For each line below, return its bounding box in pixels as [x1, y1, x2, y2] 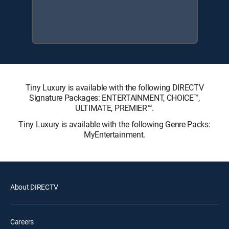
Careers [10, 216, 34, 226]
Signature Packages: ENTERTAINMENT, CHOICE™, [29, 91, 200, 103]
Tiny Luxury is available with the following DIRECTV [25, 81, 204, 93]
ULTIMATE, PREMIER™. [75, 102, 154, 113]
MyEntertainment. [84, 128, 145, 140]
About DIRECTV [10, 181, 58, 192]
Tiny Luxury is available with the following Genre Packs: [18, 118, 211, 130]
